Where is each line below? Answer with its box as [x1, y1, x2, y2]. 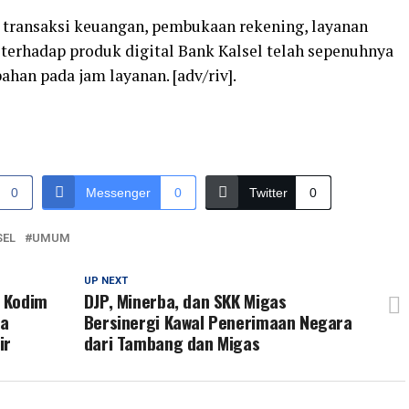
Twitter [249, 185, 288, 201]
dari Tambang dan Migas [83, 330, 260, 357]
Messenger [86, 185, 151, 201]
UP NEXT [83, 275, 128, 288]
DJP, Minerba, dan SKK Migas [83, 288, 287, 315]
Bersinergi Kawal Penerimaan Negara [83, 309, 352, 336]
